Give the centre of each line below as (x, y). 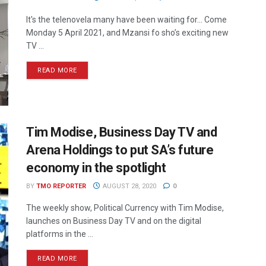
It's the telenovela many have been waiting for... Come (126, 20)
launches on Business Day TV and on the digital (114, 221)
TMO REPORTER (61, 186)
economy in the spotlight (96, 168)
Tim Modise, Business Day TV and (122, 132)
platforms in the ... (60, 234)
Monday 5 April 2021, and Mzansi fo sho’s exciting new (127, 33)
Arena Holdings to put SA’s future (120, 150)
